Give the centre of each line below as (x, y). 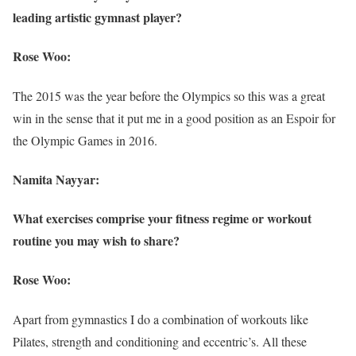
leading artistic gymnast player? (97, 17)
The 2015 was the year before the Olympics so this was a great (169, 95)
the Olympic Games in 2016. (85, 140)
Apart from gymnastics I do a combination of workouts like (161, 319)
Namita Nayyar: (56, 179)
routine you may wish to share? (96, 241)
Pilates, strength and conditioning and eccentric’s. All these (160, 341)
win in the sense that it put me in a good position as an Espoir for (174, 118)
